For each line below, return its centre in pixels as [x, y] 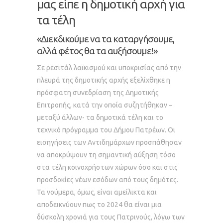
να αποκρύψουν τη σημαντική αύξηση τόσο [106, 155]
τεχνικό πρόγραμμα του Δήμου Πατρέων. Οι [106, 130]
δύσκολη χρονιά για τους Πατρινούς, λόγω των [111, 217]
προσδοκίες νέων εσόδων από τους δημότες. [108, 180]
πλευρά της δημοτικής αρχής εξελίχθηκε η [104, 80]
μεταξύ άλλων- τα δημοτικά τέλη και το [100, 117]
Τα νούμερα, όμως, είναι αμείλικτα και [97, 192]
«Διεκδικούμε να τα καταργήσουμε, [106, 39]
